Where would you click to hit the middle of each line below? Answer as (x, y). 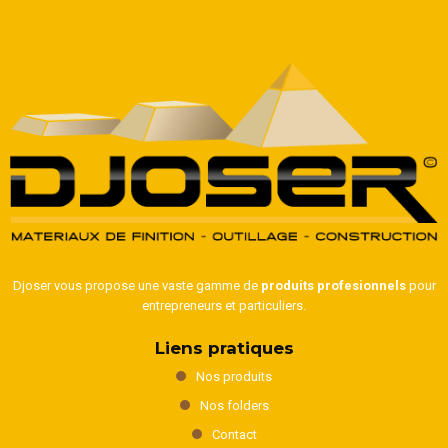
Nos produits (234, 376)
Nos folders (234, 405)
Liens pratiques (224, 347)
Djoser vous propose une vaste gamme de (136, 285)
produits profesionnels (333, 285)
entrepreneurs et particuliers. (224, 305)
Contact (234, 434)
